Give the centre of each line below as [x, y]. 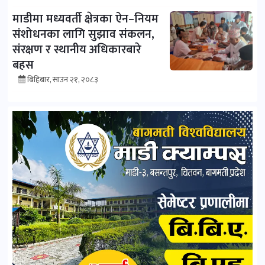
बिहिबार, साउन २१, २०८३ [63, 79]
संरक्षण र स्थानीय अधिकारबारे [77, 49]
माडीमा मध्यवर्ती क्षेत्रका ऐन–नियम [85, 19]
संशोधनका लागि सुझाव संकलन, [83, 34]
